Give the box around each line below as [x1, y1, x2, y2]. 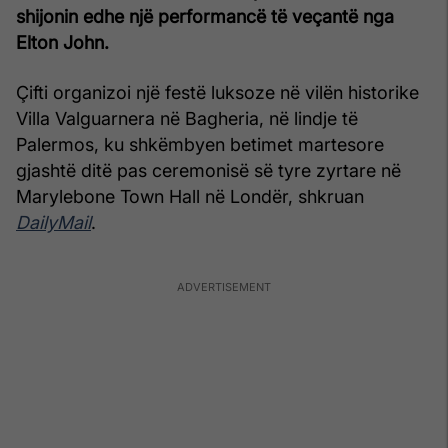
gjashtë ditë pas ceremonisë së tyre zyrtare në [16, 159, 401, 181]
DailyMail [16, 211, 91, 233]
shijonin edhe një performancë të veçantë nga [16, 5, 394, 27]
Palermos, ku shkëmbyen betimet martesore [16, 133, 384, 155]
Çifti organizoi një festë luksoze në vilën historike [16, 81, 419, 103]
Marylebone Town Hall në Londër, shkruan [16, 185, 364, 207]
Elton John [16, 31, 104, 53]
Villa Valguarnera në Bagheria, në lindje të [16, 107, 358, 129]
